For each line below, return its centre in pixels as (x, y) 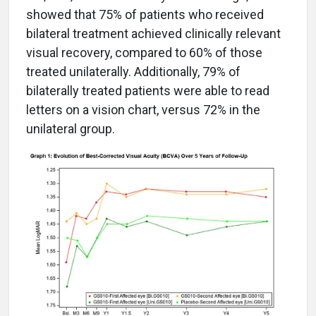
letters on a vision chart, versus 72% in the (143, 110)
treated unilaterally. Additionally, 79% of (133, 72)
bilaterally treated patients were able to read (148, 91)
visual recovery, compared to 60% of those (144, 53)
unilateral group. (71, 129)
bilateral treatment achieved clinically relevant (153, 34)
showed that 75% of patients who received (145, 14)
